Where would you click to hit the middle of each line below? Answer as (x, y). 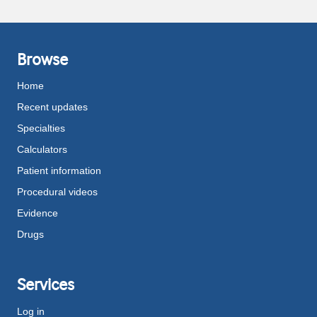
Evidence (38, 213)
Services (46, 285)
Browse (42, 60)
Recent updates (52, 107)
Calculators (42, 150)
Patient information (59, 171)
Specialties (41, 128)
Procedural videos (57, 192)
